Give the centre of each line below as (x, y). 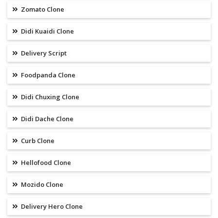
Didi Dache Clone (46, 119)
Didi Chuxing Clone (49, 97)
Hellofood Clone (45, 163)
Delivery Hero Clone (51, 207)
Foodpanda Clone (47, 75)
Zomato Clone (42, 9)
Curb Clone (37, 141)
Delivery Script (43, 53)
